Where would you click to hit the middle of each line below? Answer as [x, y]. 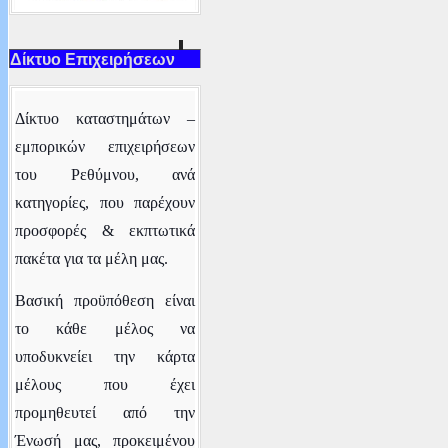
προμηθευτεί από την [105, 412]
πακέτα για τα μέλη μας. [91, 258]
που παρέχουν [142, 202]
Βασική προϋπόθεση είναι [105, 300]
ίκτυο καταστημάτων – [110, 118]
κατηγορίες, [52, 202]
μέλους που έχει [105, 384]
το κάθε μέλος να [105, 328]
